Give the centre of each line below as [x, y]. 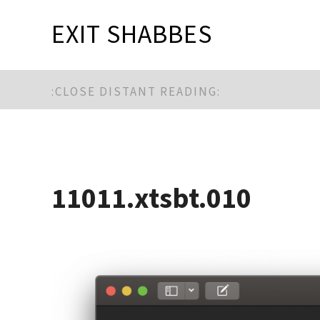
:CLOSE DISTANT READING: [136, 92]
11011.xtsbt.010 [151, 198]
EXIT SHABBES [132, 34]
